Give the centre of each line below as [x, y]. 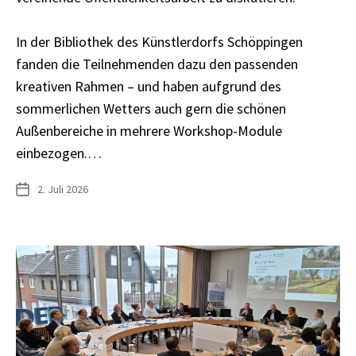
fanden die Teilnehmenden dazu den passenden [157, 64]
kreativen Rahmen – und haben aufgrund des [149, 86]
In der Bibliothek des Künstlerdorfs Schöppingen [159, 41]
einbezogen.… [59, 153]
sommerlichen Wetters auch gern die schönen [151, 108]
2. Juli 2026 [63, 189]
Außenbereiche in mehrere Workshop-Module [149, 130]
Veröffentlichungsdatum [72, 189]
